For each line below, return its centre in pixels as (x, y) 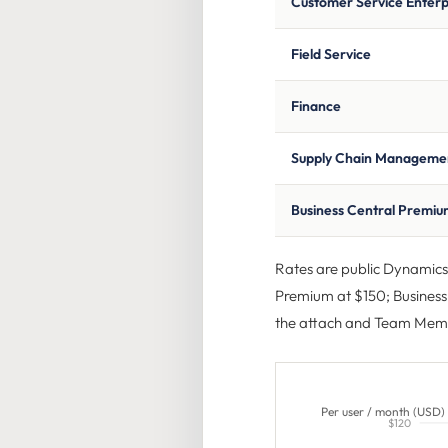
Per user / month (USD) (382, 412)
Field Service (331, 54)
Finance (316, 106)
